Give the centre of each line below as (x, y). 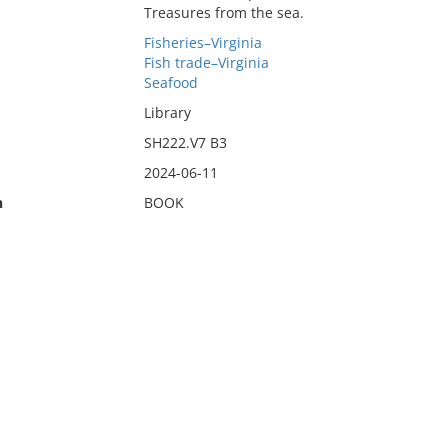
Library (167, 112)
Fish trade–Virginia (206, 62)
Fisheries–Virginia (202, 42)
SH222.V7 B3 (185, 142)
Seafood (170, 82)
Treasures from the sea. (223, 12)
